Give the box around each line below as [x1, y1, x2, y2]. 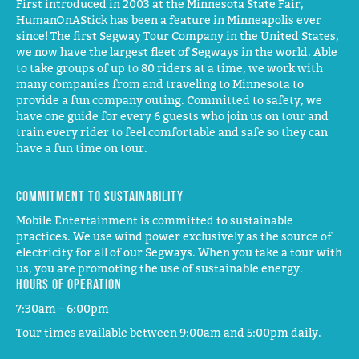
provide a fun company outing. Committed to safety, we [16, 92, 322, 107]
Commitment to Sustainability [16, 188, 184, 204]
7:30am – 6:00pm [16, 301, 109, 315]
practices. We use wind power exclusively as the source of [16, 228, 332, 243]
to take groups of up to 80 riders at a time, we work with [16, 60, 323, 75]
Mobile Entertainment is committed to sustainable [16, 212, 293, 227]
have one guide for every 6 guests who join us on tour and [16, 108, 329, 123]
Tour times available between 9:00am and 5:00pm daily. [16, 325, 321, 339]
